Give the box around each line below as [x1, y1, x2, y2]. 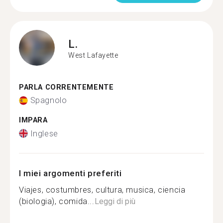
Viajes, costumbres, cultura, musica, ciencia [19, 185, 186, 195]
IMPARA [19, 116, 48, 124]
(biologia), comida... [19, 196, 95, 206]
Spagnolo [30, 96, 67, 105]
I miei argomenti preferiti [19, 168, 122, 178]
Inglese [30, 128, 58, 138]
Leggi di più [94, 196, 135, 206]
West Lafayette [68, 51, 118, 59]
